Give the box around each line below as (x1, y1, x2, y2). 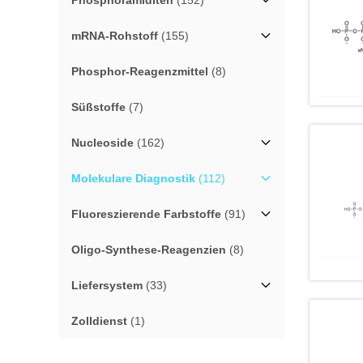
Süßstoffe (71, 100, 126, 113)
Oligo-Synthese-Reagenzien (71, 243, 226, 256)
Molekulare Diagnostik (71, 172, 195, 185)
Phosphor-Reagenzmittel (71, 65, 208, 78)
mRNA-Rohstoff (71, 29, 158, 42)
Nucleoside (71, 136, 134, 149)
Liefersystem (71, 279, 143, 292)
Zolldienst (71, 314, 127, 327)
